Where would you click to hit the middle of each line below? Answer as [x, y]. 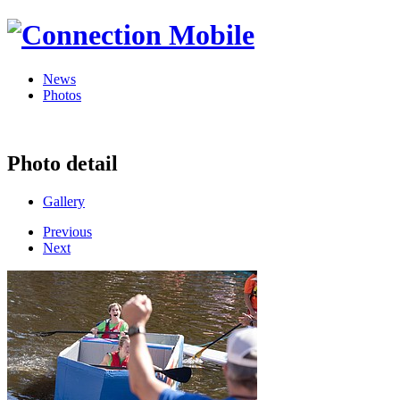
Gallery [64, 201]
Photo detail [62, 163]
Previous [67, 231]
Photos [62, 95]
